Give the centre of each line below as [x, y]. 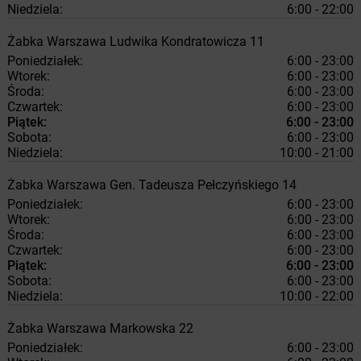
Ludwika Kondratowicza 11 [187, 41]
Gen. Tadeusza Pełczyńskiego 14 [203, 185]
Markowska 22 [151, 328]
